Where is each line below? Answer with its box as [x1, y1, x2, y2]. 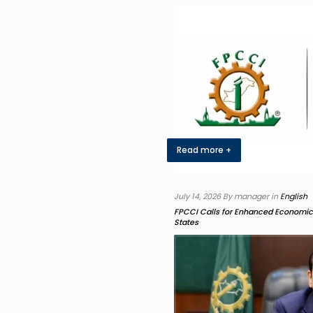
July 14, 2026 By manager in [174, 191, 280, 202]
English [280, 191, 307, 202]
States [174, 217, 198, 228]
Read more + [177, 144, 231, 156]
